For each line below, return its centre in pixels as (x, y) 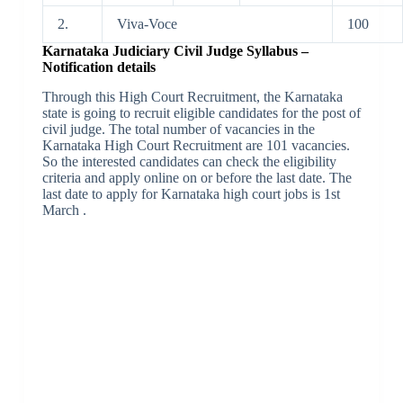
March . (64, 210)
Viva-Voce (147, 24)
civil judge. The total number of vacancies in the (178, 130)
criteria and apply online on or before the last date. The (197, 178)
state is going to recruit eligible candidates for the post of (201, 113)
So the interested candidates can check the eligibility (189, 162)
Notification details (99, 67)
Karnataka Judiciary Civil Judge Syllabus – (175, 51)
